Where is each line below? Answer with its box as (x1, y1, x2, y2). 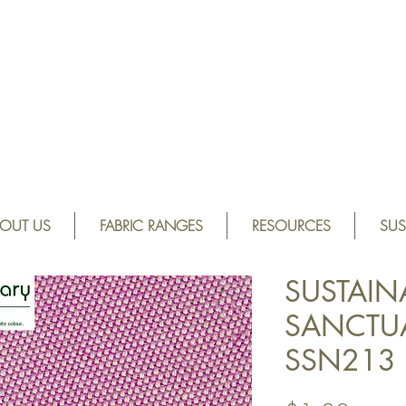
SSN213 (285, 342, 396, 379)
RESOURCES (251, 216, 331, 236)
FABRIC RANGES (99, 216, 203, 236)
